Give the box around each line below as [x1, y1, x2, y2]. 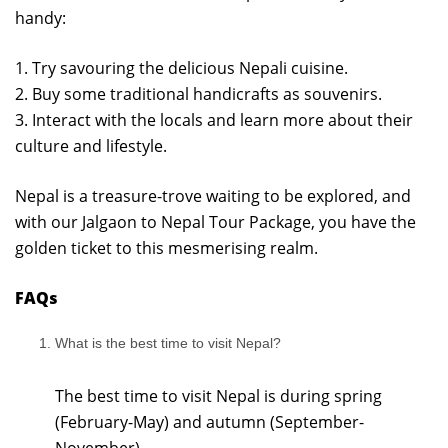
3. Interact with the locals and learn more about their [15, 109, 413, 131]
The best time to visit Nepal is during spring [55, 385, 382, 407]
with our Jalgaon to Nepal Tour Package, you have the [15, 211, 416, 233]
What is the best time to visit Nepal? [55, 335, 281, 351]
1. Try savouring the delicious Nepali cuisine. [15, 57, 348, 79]
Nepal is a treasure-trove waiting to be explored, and [15, 185, 411, 207]
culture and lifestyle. [15, 135, 167, 157]
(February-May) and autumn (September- [55, 411, 364, 433]
